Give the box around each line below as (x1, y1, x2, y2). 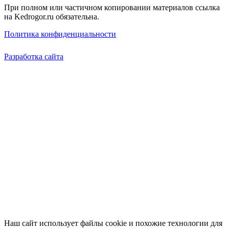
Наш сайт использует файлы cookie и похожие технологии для (4, 218, 222, 227)
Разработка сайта (4, 52, 63, 61)
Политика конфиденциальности (4, 29, 116, 38)
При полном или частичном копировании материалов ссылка (4, 3, 220, 12)
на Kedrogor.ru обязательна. (4, 12, 99, 21)
